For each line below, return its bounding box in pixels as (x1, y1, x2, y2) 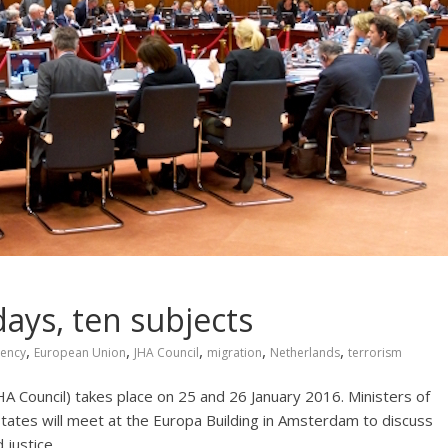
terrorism (348, 344, 402, 361)
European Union (34, 344, 126, 361)
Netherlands (270, 344, 340, 361)
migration (207, 344, 262, 361)
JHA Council (134, 344, 199, 361)
